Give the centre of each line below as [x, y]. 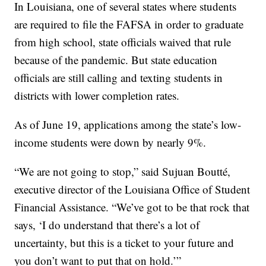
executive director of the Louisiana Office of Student [132, 189]
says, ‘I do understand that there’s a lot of [107, 225]
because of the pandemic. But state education [116, 60]
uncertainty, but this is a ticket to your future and [124, 243]
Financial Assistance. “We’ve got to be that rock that [132, 207]
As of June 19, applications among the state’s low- [128, 125]
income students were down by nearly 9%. [110, 142]
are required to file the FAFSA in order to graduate [129, 24]
